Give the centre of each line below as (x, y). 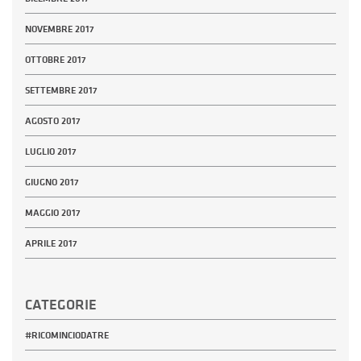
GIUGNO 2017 (52, 183)
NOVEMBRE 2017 (60, 29)
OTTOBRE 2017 (56, 60)
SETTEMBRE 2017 (61, 91)
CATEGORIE (61, 305)
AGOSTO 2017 (53, 121)
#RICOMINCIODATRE (67, 336)
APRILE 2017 (51, 244)
